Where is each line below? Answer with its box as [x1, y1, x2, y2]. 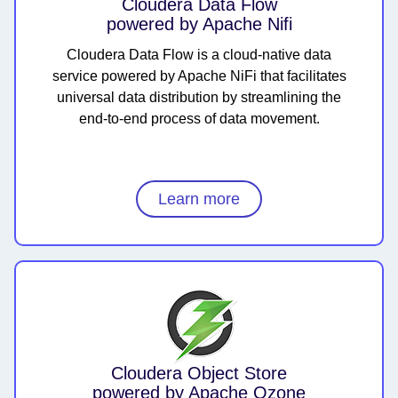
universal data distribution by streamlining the [57, 90, 341, 106]
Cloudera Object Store [111, 363, 287, 384]
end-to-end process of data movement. [78, 111, 320, 127]
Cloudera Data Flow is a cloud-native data [67, 47, 331, 63]
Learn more [158, 190, 240, 209]
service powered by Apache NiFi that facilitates [52, 68, 346, 84]
